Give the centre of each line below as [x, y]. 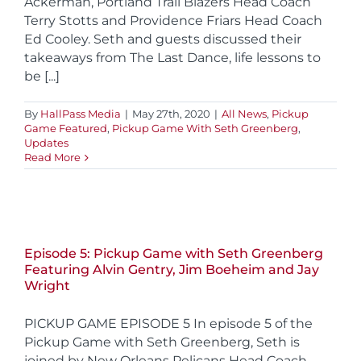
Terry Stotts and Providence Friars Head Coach [173, 20]
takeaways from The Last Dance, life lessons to [172, 57]
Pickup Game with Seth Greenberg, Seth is [162, 342]
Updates [46, 142]
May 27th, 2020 [171, 113]
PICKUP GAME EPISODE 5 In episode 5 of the [168, 323]
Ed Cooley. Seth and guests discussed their [163, 39]
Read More [52, 157]
